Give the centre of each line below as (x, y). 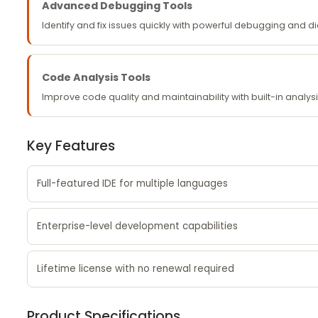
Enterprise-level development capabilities (137, 226)
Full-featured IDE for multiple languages (132, 183)
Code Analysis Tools (96, 77)
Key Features (71, 146)
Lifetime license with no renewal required (135, 269)
